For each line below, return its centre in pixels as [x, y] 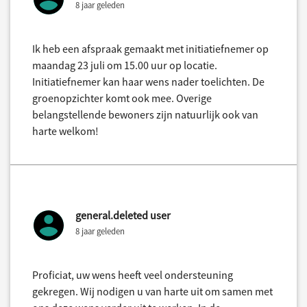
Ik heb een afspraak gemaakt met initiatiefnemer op [150, 48]
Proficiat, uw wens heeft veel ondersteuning [133, 274]
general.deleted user [123, 215]
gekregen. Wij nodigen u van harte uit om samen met [152, 291]
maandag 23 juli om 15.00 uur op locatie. [125, 65]
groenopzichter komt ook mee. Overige [122, 98]
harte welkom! [65, 131]
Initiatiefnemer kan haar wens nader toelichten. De [148, 81]
